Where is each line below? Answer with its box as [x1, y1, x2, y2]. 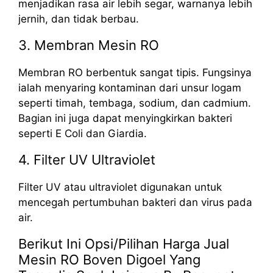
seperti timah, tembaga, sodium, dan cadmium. [18, 96, 251, 109]
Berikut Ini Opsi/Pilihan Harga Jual [18, 235, 229, 252]
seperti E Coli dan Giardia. [18, 127, 147, 140]
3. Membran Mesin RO [18, 37, 159, 53]
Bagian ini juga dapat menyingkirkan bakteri [18, 112, 232, 124]
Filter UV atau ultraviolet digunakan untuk [18, 180, 222, 193]
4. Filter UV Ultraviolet [18, 151, 155, 168]
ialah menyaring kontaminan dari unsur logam [18, 81, 241, 94]
